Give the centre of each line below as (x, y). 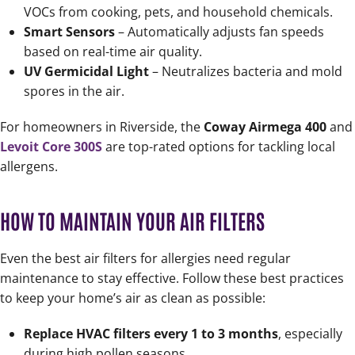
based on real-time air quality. (113, 52)
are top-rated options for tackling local (219, 147)
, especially (310, 334)
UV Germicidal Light (86, 72)
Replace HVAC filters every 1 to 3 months (151, 334)
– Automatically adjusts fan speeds (219, 32)
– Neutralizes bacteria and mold (246, 72)
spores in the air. (74, 92)
